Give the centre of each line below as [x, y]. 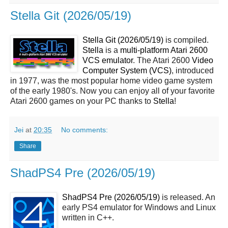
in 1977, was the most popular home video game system [111, 81]
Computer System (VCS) [127, 70]
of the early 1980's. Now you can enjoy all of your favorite [112, 91]
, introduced [193, 70]
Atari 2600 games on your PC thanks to [82, 101]
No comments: [85, 130]
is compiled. [186, 40]
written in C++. [88, 217]
